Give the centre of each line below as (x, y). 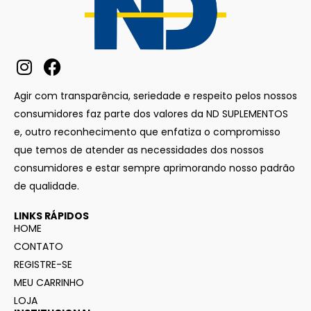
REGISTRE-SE (43, 265)
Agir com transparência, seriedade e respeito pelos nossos (155, 96)
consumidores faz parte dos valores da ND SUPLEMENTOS (151, 114)
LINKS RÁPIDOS (51, 216)
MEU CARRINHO (49, 283)
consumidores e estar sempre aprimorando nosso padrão (154, 168)
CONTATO (39, 247)
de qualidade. (47, 186)
